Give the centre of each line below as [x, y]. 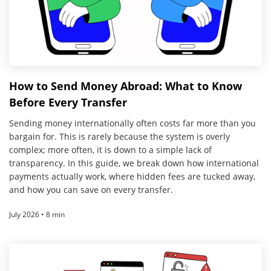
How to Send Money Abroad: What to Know [126, 86]
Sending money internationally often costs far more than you [132, 123]
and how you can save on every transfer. [91, 189]
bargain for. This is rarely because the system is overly [119, 136]
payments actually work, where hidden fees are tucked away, [132, 176]
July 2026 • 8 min [37, 214]
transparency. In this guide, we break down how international [134, 163]
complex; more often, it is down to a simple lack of [110, 149]
